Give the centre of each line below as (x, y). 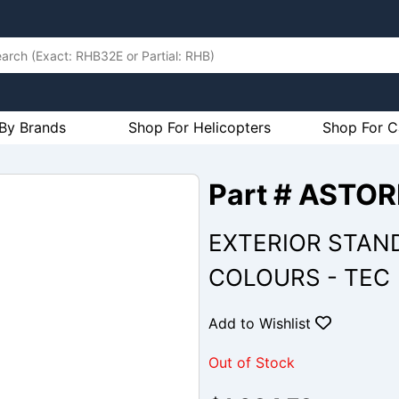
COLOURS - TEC (299, 277)
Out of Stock (252, 362)
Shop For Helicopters (199, 128)
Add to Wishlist (262, 323)
